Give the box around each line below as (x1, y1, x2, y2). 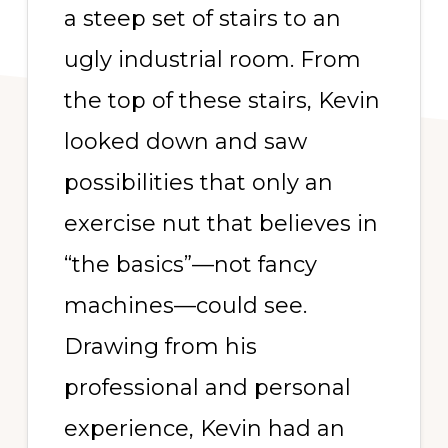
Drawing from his (63, 333, 257, 360)
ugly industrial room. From (63, 46, 361, 73)
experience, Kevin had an (63, 415, 345, 442)
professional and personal (63, 374, 351, 401)
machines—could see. (63, 292, 307, 319)
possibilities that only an (63, 169, 333, 196)
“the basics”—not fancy (63, 251, 317, 278)
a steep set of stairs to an (63, 5, 341, 32)
